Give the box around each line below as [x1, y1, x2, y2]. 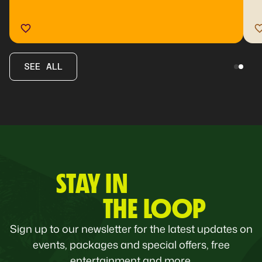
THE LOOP [102, 191, 206, 226]
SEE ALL [24, 63, 63, 72]
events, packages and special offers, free [32, 237, 230, 253]
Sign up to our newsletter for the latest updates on [9, 221, 253, 237]
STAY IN [56, 166, 128, 201]
